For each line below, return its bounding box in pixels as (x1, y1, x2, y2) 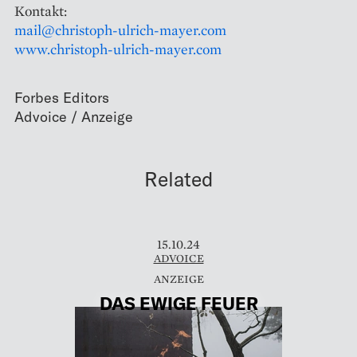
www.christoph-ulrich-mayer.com (14, 39, 222, 58)
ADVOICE (153, 250, 204, 265)
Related (143, 166, 214, 190)
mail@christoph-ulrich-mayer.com (14, 20, 226, 39)
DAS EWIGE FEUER (99, 292, 258, 314)
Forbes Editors (14, 88, 109, 106)
